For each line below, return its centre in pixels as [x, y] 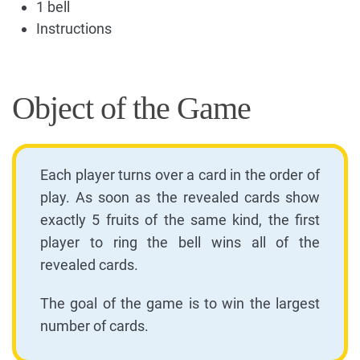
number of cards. [94, 325]
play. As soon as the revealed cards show [180, 197]
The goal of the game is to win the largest [180, 303]
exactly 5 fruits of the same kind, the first [180, 219]
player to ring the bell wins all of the [180, 242]
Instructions [74, 28]
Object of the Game [131, 108]
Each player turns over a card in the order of [180, 174]
